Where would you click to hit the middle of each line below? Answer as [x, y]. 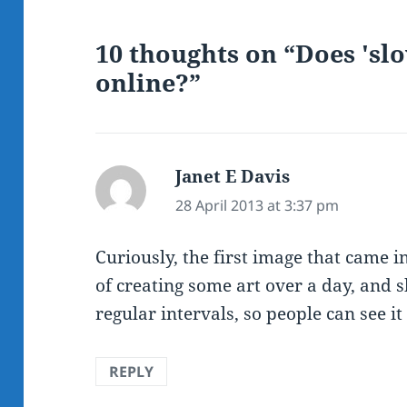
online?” [149, 83]
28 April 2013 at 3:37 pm [258, 206]
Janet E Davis [233, 177]
